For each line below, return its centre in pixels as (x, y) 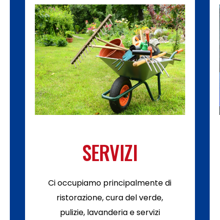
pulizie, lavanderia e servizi (110, 212)
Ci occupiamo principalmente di (110, 183)
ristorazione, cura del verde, (110, 198)
